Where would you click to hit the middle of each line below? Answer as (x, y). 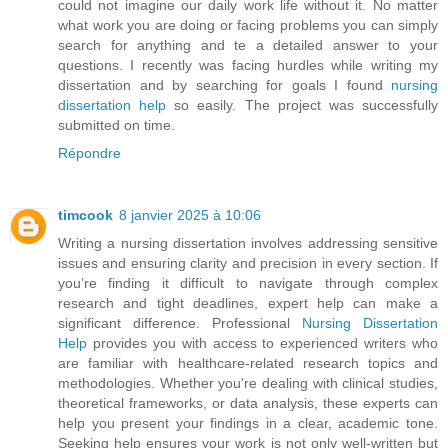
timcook (85, 215)
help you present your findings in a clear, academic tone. (248, 423)
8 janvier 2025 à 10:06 (190, 215)
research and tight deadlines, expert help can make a (248, 303)
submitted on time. (116, 125)
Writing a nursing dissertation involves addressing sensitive (248, 243)
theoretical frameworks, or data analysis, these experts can (248, 403)
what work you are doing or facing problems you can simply (248, 25)
